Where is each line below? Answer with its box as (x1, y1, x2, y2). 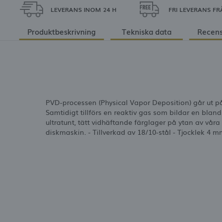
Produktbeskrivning (27, 25, 96, 37)
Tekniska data (121, 25, 171, 37)
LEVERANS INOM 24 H (51, 5, 117, 14)
